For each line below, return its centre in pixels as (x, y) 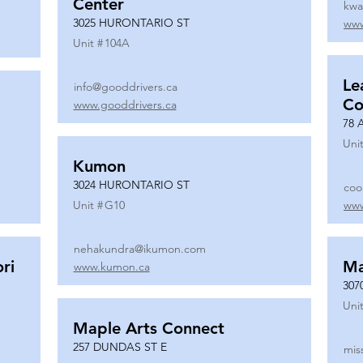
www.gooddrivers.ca (125, 105)
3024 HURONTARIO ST (131, 185)
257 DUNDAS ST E (120, 347)
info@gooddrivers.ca (125, 87)
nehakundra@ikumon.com (139, 249)
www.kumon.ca (111, 267)
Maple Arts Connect (148, 328)
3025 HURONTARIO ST (131, 23)
